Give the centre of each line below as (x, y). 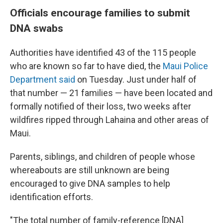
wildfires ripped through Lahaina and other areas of (110, 120)
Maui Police (185, 66)
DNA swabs (37, 28)
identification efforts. (52, 197)
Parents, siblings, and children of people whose (103, 157)
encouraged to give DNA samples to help (90, 183)
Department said (43, 79)
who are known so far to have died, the (86, 66)
